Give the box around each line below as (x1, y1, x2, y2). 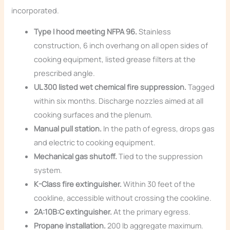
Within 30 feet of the (122, 179, 196, 189)
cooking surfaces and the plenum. (34, 109, 153, 120)
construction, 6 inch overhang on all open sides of (34, 40, 208, 51)
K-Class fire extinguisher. (34, 179, 122, 189)
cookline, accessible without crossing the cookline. (34, 193, 212, 203)
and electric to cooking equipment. (34, 137, 156, 148)
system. (34, 165, 63, 176)
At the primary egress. (112, 206, 191, 217)
